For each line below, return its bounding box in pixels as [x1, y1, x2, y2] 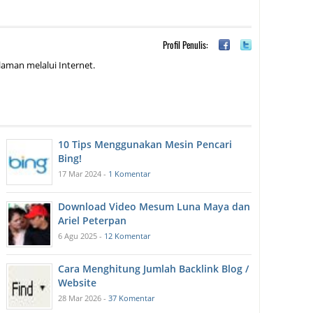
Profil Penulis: [162, 38, 208, 52]
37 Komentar [108, 293, 155, 304]
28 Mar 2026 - [58, 293, 109, 304]
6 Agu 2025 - [58, 231, 105, 242]
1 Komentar [108, 168, 151, 180]
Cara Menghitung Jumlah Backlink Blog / [58, 262, 249, 276]
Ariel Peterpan [58, 214, 127, 228]
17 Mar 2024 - [58, 168, 109, 180]
